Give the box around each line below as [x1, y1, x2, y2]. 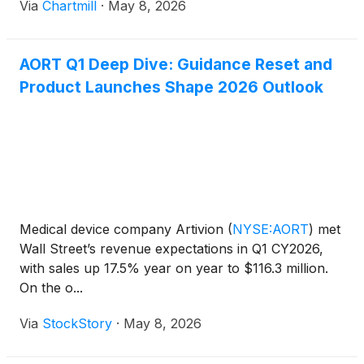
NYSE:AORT [232, 220, 309, 237]
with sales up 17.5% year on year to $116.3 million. [19, 259, 328, 276]
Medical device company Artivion [19, 220, 227, 237]
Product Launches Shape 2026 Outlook [19, 76, 323, 97]
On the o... [19, 279, 83, 296]
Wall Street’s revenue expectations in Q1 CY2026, [19, 240, 323, 257]
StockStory [42, 314, 112, 331]
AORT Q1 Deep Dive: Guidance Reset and [19, 54, 332, 74]
